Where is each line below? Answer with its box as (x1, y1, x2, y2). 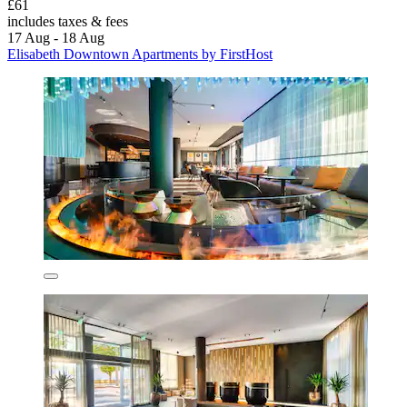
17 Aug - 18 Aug (7, 29, 104, 45)
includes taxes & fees (7, 13, 128, 29)
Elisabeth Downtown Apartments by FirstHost (7, 45, 273, 62)
